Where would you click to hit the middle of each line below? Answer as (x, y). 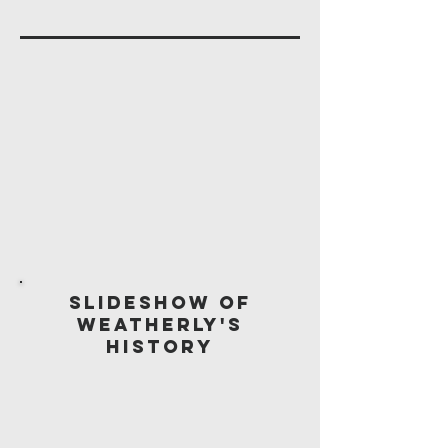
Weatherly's (160, 324)
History (160, 346)
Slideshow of (160, 302)
